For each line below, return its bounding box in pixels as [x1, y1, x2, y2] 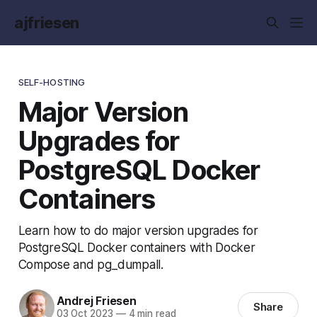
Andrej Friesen [56, 294, 137, 309]
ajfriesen [14, 13, 80, 32]
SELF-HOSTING [18, 76, 86, 88]
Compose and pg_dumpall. [18, 256, 163, 272]
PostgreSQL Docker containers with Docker [18, 239, 255, 255]
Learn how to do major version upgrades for [18, 222, 258, 238]
